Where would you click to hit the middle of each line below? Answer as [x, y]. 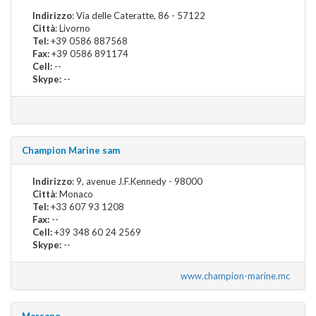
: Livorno [73, 28]
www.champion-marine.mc [237, 275]
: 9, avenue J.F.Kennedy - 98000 [137, 181]
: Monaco [74, 194]
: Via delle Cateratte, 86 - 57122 [139, 15]
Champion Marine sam [71, 150]
